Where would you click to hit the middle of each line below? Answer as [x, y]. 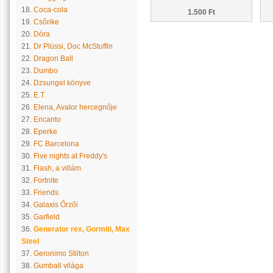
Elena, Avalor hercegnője [75, 107]
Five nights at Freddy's [70, 156]
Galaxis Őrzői [55, 205]
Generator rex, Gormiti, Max [81, 229]
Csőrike [46, 22]
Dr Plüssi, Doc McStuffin [73, 46]
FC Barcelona [56, 144]
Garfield [46, 217]
